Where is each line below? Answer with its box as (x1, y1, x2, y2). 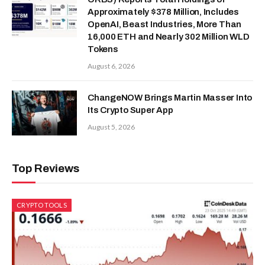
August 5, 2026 (88, 122, 135, 132)
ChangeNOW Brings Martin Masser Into (88, 93, 253, 103)
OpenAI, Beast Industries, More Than (88, 20, 242, 30)
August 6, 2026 (88, 62, 135, 71)
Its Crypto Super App (88, 105, 173, 115)
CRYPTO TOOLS (17, 201, 67, 209)
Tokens (88, 44, 118, 54)
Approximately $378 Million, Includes (88, 7, 239, 17)
